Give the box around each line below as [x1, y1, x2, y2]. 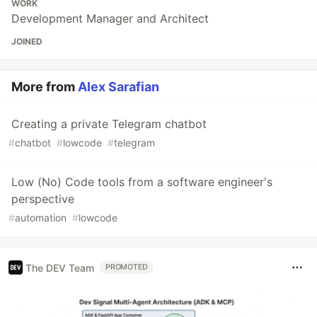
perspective [11, 192, 74, 207]
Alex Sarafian [78, 79, 159, 95]
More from [11, 79, 78, 95]
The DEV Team [25, 261, 94, 274]
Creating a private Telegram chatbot [11, 117, 207, 132]
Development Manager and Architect [11, 11, 209, 26]
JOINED [11, 36, 42, 47]
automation [15, 212, 67, 224]
